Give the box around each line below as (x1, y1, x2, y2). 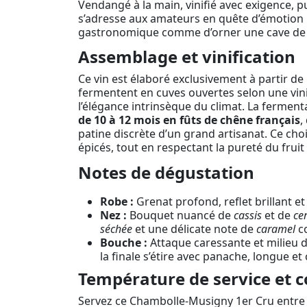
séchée (100, 221, 132, 236)
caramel (256, 221, 295, 236)
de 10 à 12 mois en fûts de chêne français (78, 112, 300, 128)
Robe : (100, 193, 134, 209)
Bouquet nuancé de (127, 207, 234, 223)
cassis (234, 207, 262, 223)
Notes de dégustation (78, 161, 254, 184)
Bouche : (100, 234, 147, 250)
